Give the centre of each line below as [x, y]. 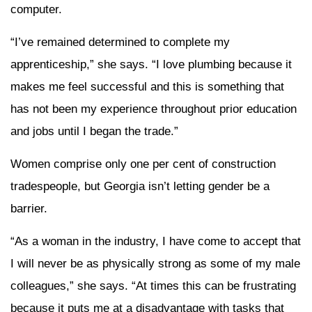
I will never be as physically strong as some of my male [155, 263]
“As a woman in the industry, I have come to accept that [156, 241]
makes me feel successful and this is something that [147, 86]
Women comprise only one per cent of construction [143, 164]
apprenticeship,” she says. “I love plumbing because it [151, 64]
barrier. [29, 208]
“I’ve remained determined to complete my [120, 42]
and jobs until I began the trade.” [94, 131]
